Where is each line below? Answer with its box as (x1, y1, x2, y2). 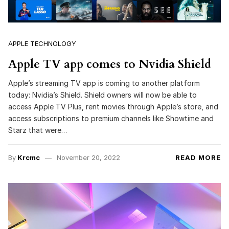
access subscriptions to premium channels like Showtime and (8, 114, 214, 123)
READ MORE (175, 153, 221, 162)
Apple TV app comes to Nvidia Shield (8, 56, 211, 72)
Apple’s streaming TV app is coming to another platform (8, 79, 200, 88)
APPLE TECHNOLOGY (8, 39, 76, 48)
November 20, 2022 (56, 153, 120, 162)
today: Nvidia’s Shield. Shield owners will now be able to (8, 90, 197, 100)
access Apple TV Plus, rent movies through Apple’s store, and (8, 102, 218, 111)
